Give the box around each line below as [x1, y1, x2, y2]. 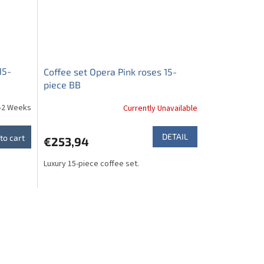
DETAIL [161, 131, 188, 141]
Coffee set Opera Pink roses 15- [43, 65, 177, 77]
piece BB [43, 78, 81, 90]
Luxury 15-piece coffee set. [43, 157, 139, 170]
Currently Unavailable [123, 103, 197, 115]
